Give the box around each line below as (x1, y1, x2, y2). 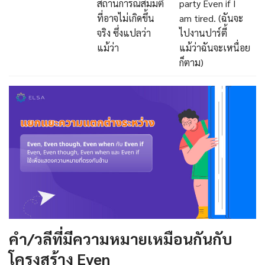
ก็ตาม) (179, 56, 203, 69)
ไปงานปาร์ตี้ (179, 26, 227, 39)
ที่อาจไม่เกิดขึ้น (97, 11, 154, 24)
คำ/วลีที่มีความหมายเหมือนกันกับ (9, 228, 232, 248)
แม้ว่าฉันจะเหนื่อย (179, 41, 250, 54)
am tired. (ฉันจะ (179, 11, 243, 24)
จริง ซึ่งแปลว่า (97, 26, 151, 39)
